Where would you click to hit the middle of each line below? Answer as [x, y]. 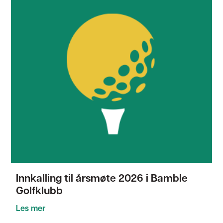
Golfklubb [40, 191]
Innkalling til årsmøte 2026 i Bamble [102, 179]
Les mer [31, 209]
